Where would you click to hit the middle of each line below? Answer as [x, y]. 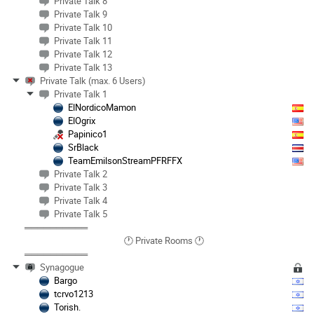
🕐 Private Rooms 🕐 [164, 240]
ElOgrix [82, 120]
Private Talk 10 [83, 27]
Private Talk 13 [83, 67]
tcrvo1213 [74, 293]
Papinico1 [88, 134]
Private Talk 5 [81, 213]
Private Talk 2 [81, 173]
